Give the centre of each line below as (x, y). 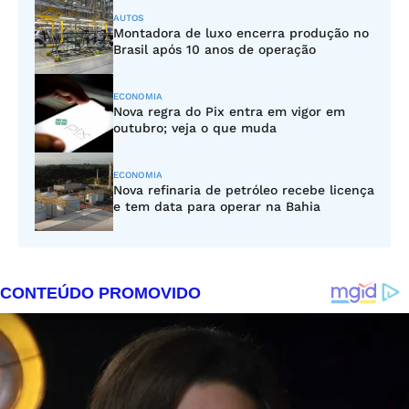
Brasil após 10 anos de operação (215, 49)
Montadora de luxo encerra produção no (241, 33)
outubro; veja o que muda (195, 128)
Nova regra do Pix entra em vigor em (229, 111)
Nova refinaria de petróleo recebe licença (244, 190)
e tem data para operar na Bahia (217, 206)
